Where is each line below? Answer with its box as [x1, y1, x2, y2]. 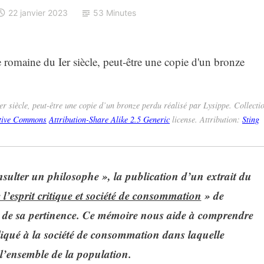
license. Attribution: [170, 113, 242, 125]
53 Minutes [93, 8, 136, 18]
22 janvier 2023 [8, 8, 68, 18]
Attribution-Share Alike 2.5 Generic [49, 113, 170, 125]
